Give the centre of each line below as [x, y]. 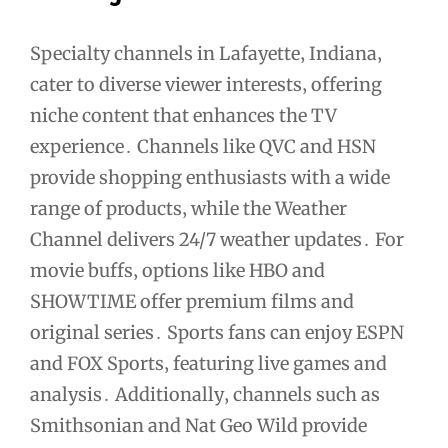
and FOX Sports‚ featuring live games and [208, 364]
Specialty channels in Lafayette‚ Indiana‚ [206, 54]
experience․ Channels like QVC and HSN [203, 147]
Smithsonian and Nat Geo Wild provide [198, 426]
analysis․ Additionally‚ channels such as [205, 395]
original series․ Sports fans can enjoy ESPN [217, 333]
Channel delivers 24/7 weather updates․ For [217, 240]
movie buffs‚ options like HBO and [177, 271]
